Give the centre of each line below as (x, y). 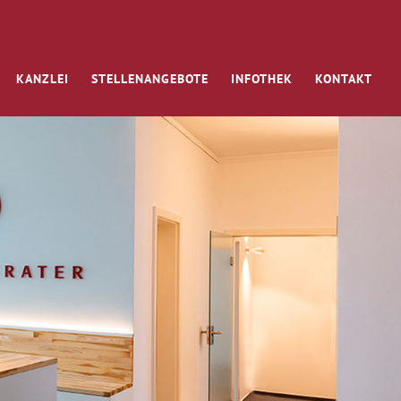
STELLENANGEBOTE (150, 78)
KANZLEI (43, 78)
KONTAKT (344, 78)
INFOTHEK (262, 78)
